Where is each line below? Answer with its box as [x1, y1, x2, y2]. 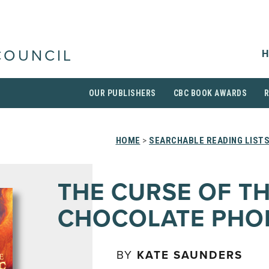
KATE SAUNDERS [137, 249, 243, 262]
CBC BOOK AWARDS [173, 88, 247, 98]
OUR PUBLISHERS [88, 88, 156, 98]
